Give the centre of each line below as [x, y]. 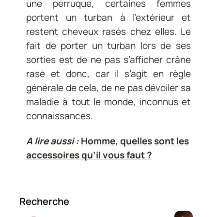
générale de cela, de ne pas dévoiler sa [108, 88]
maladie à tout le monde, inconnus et [108, 102]
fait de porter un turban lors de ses [108, 46]
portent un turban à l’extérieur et [108, 17]
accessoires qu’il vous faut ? [89, 155]
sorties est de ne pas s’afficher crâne [108, 60]
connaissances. [60, 116]
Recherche [44, 201]
